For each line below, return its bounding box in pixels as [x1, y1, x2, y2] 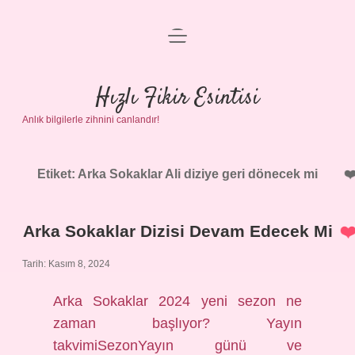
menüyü [167, 28, 212, 41]
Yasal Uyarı [143, 115, 212, 128]
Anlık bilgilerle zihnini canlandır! [22, 114, 159, 125]
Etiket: [37, 167, 78, 181]
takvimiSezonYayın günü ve [53, 338, 302, 353]
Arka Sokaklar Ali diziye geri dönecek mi [78, 167, 318, 181]
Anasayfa [149, 39, 206, 52]
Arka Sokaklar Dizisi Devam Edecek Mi [22, 222, 333, 240]
